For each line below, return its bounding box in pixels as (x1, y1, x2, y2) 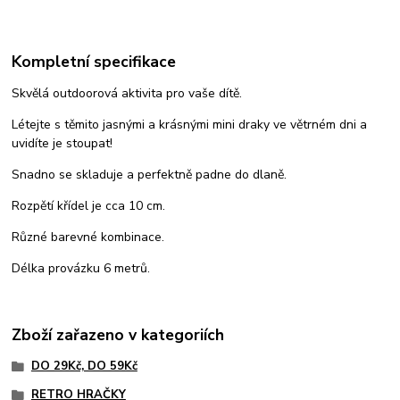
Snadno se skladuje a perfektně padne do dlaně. (12, 166, 287, 184)
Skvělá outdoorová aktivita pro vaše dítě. (12, 85, 243, 103)
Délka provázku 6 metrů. (12, 260, 151, 278)
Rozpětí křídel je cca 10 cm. (12, 197, 166, 215)
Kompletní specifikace (12, 51, 177, 73)
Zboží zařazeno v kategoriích (12, 323, 225, 346)
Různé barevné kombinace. (12, 229, 165, 246)
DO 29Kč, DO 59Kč (30, 357, 137, 374)
